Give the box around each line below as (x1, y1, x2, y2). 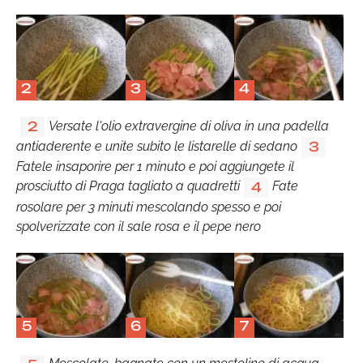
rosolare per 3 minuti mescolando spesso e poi (16, 199, 281, 215)
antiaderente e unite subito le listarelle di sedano (16, 138, 297, 154)
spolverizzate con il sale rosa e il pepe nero (16, 218, 261, 234)
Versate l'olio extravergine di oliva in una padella (49, 117, 329, 134)
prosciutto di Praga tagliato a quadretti (16, 178, 240, 194)
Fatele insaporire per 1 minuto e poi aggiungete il (16, 159, 294, 175)
